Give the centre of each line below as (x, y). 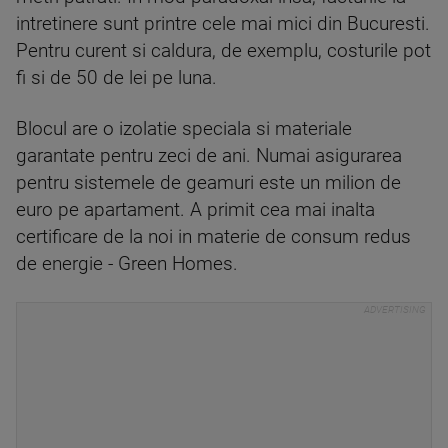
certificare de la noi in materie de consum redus (213, 237)
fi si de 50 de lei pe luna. (116, 78)
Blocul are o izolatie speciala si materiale (184, 129)
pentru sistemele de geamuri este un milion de (208, 183)
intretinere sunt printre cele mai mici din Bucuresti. (223, 24)
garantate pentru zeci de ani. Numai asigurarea (209, 156)
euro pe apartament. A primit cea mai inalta (195, 210)
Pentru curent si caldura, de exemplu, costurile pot (223, 51)
